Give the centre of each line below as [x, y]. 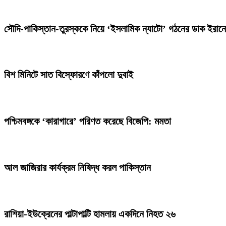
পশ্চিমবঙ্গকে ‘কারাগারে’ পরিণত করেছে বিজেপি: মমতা [88, 121]
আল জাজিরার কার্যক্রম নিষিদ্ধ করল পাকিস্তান [77, 168]
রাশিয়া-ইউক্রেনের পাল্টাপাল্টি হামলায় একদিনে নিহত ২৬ [90, 214]
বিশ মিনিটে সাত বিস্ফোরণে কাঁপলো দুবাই [69, 75]
